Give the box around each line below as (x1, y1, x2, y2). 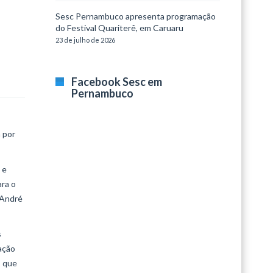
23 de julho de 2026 (55, 36, 115, 44)
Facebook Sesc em (71, 75, 162, 88)
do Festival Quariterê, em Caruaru (55, 23, 183, 33)
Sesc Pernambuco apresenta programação (55, 11, 216, 21)
